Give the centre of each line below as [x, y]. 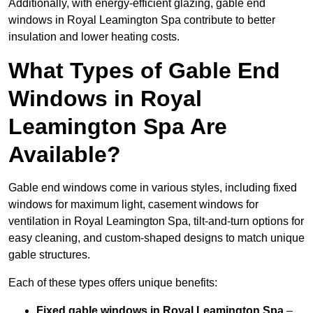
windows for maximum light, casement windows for [133, 205]
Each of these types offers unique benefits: [113, 283]
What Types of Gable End [144, 71]
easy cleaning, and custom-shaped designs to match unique [156, 238]
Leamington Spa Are [118, 127]
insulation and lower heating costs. [94, 37]
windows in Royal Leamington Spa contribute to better [142, 20]
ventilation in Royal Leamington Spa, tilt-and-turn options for [156, 221]
